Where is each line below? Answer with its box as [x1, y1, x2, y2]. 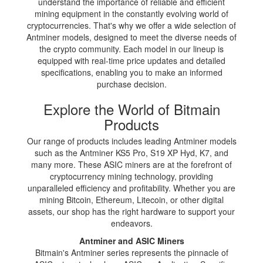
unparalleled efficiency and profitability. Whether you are [28, 181, 235, 194]
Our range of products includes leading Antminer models [26, 134, 237, 147]
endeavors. [110, 217, 153, 229]
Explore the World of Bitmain [43, 98, 220, 119]
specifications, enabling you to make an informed [41, 66, 222, 78]
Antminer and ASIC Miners [79, 234, 184, 247]
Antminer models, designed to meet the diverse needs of [26, 31, 237, 43]
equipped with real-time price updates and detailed [38, 54, 225, 66]
